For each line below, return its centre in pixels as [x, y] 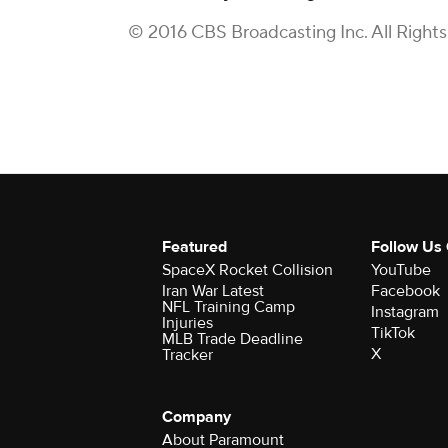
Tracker [187, 355]
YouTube [400, 270]
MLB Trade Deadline [232, 339]
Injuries [187, 323]
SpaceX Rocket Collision [247, 270]
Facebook [405, 291]
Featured [194, 247]
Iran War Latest [213, 291]
